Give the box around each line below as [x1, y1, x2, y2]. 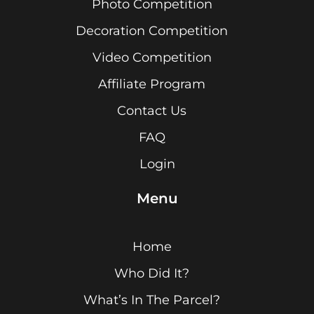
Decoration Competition [76, 23, 228, 39]
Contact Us [117, 103, 186, 119]
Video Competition [92, 50, 212, 66]
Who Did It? [114, 266, 189, 282]
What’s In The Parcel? [83, 292, 220, 308]
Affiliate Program [98, 76, 205, 93]
